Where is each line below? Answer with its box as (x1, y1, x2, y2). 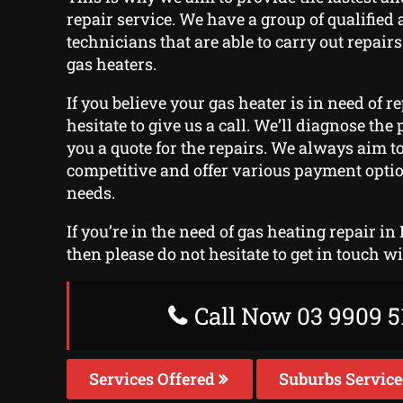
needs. (66, 182, 115, 204)
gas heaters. (66, 53, 157, 76)
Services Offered (88, 368, 219, 390)
